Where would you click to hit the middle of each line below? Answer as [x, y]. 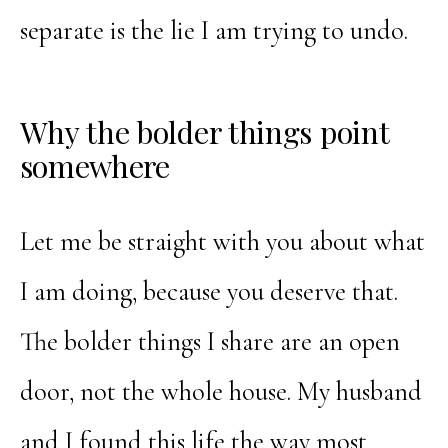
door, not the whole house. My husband [220, 391]
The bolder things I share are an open [209, 341]
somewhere [94, 165]
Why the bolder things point [204, 131]
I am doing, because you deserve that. [208, 291]
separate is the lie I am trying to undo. [213, 31]
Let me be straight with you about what [222, 241]
